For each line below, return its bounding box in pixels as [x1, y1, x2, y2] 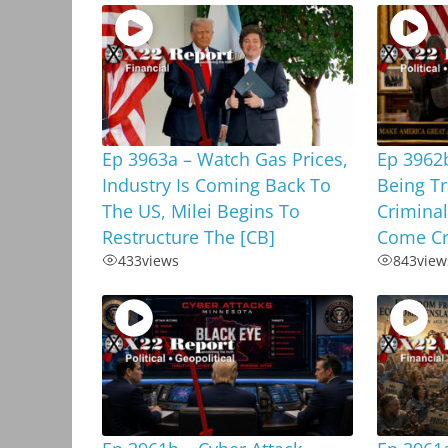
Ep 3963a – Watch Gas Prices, [102, 146, 348, 171]
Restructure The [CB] [102, 224, 275, 249]
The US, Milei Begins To [102, 198, 300, 223]
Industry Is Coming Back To [102, 172, 331, 197]
